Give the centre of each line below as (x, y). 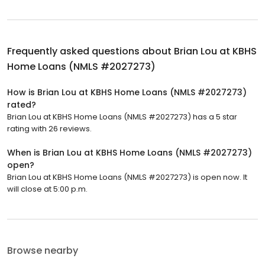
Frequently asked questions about (91, 51)
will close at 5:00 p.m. (47, 189)
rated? (22, 105)
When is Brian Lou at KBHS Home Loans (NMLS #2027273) (130, 153)
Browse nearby (43, 251)
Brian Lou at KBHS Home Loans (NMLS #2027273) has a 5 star (122, 117)
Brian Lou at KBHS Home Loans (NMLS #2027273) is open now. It (127, 177)
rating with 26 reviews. (49, 129)
